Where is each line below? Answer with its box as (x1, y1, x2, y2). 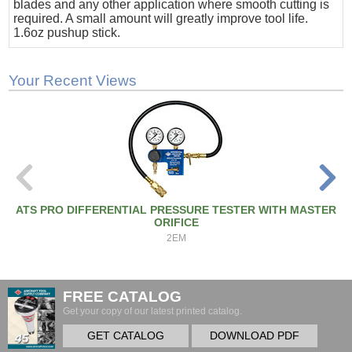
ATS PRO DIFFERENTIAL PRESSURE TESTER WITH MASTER (16, 203, 337, 217)
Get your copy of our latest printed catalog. (63, 306, 242, 317)
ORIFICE (153, 216, 199, 229)
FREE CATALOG (63, 288, 181, 306)
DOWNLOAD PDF (210, 330, 299, 343)
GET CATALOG (87, 330, 164, 343)
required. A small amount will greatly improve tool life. (13, 12, 309, 26)
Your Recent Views (9, 72, 137, 90)
